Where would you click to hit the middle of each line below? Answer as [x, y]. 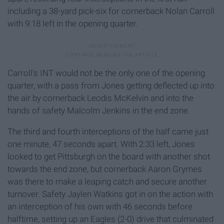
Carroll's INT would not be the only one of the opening [106, 73]
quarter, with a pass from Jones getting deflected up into [111, 86]
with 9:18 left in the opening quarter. [73, 24]
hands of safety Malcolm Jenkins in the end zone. [99, 111]
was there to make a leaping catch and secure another [107, 182]
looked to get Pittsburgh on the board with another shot [109, 157]
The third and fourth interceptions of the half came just [108, 132]
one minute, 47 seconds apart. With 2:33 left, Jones [101, 144]
